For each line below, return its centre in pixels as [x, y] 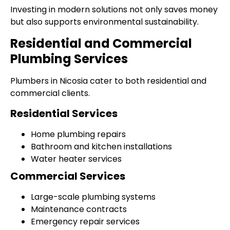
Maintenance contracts [79, 209]
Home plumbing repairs [78, 134]
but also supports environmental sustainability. [104, 22]
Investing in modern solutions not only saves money [114, 10]
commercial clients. [50, 93]
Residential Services [64, 113]
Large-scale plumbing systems [93, 197]
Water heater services [76, 159]
